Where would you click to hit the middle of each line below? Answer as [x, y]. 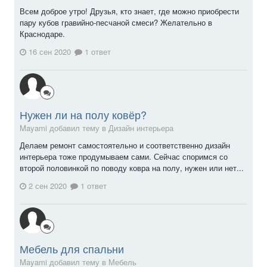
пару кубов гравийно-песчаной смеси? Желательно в [116, 23]
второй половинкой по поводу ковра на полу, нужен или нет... [132, 168]
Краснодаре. [44, 34]
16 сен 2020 [50, 52]
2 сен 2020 [48, 185]
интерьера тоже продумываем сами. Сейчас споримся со [124, 157]
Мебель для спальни [72, 248]
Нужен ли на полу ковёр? [83, 115]
